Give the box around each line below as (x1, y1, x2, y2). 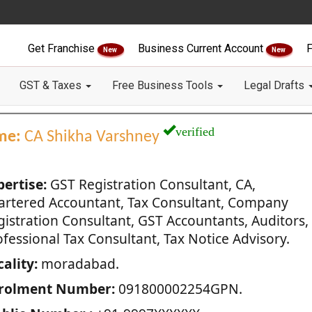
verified (175, 122, 214, 137)
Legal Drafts (244, 79, 307, 92)
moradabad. (37, 254, 119, 273)
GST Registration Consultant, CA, (46, 175, 256, 194)
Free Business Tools (112, 79, 216, 92)
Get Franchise (28, 42, 97, 55)
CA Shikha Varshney (20, 129, 163, 146)
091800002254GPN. (114, 279, 242, 298)
